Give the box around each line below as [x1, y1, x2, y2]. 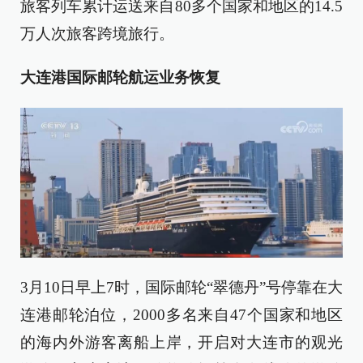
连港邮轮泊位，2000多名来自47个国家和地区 [20, 305, 343, 323]
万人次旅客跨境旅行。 [20, 24, 174, 42]
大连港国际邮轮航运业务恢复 [20, 68, 220, 86]
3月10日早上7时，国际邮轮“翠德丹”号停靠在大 [20, 278, 343, 296]
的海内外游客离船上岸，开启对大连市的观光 [20, 333, 343, 351]
